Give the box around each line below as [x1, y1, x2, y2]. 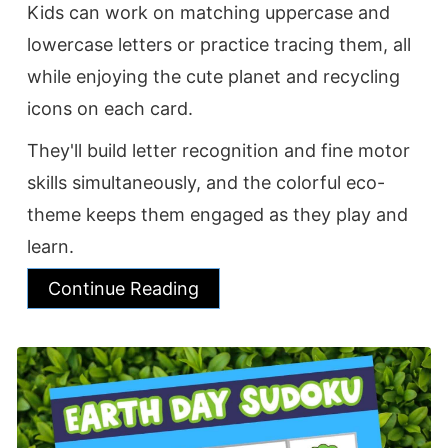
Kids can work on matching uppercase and [27, 2, 390, 24]
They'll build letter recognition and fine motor [27, 140, 410, 162]
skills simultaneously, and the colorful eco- [27, 172, 385, 194]
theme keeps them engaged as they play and [27, 204, 408, 226]
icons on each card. [27, 98, 193, 120]
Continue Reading [48, 278, 199, 300]
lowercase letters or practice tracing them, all [27, 34, 411, 56]
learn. [27, 236, 74, 258]
